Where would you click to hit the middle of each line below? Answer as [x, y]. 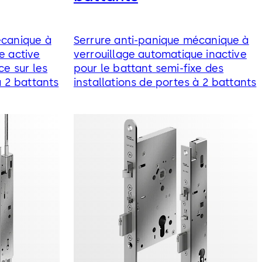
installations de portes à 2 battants [165, 82]
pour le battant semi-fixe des [149, 68]
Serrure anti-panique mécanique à [161, 40]
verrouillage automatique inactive [160, 54]
